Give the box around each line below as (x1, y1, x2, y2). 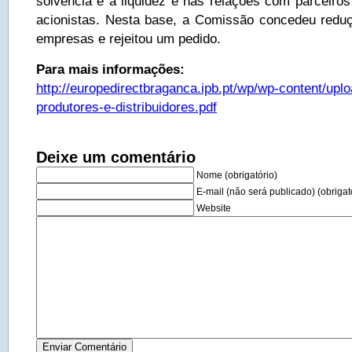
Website (196, 203, 231, 214)
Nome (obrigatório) (196, 170, 277, 181)
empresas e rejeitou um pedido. (36, 31, 221, 46)
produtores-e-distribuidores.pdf (36, 99, 217, 115)
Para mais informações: (36, 61, 185, 77)
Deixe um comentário (36, 148, 196, 166)
